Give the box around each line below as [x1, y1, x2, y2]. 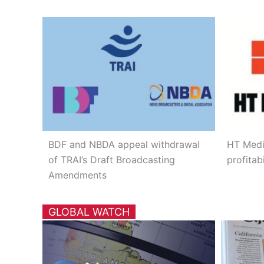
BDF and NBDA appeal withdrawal [48, 138, 200, 150]
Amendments [48, 169, 107, 181]
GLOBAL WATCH [48, 205, 130, 218]
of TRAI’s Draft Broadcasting [48, 153, 175, 166]
